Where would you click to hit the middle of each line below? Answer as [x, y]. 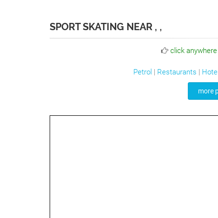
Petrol [143, 72]
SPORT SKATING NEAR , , [106, 27]
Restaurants [177, 72]
